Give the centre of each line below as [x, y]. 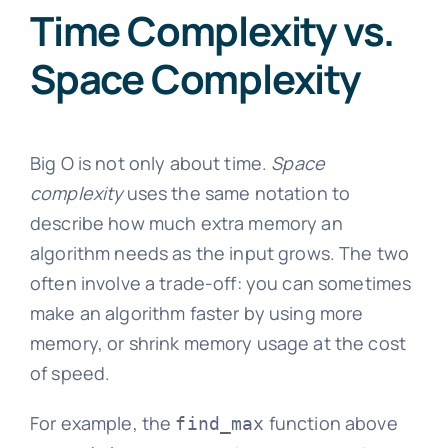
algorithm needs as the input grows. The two [219, 252]
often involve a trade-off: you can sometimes [220, 282]
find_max [220, 423]
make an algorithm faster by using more [196, 312]
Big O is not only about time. [150, 162]
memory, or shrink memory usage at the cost [218, 342]
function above [331, 422]
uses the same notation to [236, 192]
